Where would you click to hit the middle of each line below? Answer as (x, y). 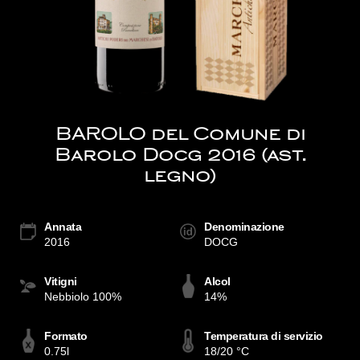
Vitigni (61, 281)
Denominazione (244, 227)
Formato (66, 336)
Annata (63, 227)
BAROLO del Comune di (180, 136)
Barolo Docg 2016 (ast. (180, 157)
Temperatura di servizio (264, 336)
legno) (180, 178)
